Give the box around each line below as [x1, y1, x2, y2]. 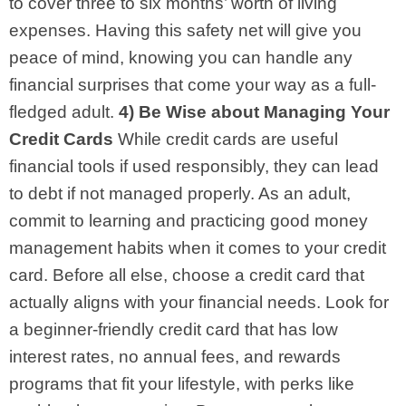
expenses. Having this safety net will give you [9, 20, 362, 40]
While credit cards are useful [118, 129, 338, 149]
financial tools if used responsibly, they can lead [9, 156, 379, 176]
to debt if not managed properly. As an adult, [9, 183, 351, 203]
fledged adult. [9, 101, 114, 121]
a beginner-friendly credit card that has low [9, 319, 338, 339]
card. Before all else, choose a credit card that [9, 265, 364, 285]
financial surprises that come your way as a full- [9, 74, 376, 94]
